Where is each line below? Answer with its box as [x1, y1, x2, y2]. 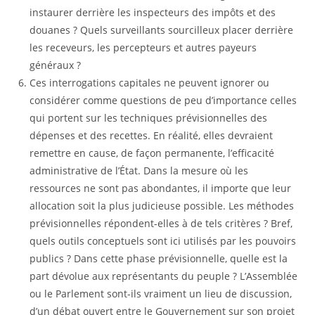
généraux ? [30, 58, 82, 72]
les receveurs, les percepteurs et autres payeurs [30, 41, 257, 54]
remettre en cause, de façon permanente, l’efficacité [30, 146, 275, 160]
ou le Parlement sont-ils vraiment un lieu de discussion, [30, 287, 292, 300]
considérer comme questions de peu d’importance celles [30, 94, 297, 107]
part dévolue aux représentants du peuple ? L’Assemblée [30, 269, 298, 283]
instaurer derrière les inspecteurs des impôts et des [30, 6, 276, 19]
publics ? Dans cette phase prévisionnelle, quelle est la [30, 252, 288, 265]
